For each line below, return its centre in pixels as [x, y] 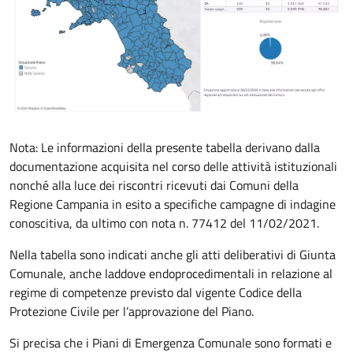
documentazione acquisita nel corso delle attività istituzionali [173, 166]
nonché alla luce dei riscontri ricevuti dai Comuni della [154, 185]
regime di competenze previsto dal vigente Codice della [156, 292]
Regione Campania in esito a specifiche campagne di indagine [173, 204]
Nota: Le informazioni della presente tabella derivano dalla [165, 147]
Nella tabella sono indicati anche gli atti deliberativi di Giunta [173, 254]
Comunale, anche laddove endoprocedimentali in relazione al [171, 273]
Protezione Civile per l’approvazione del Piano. [132, 311]
